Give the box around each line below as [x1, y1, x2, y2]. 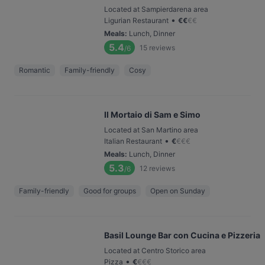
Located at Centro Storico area [104, 246, 206, 255]
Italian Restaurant [104, 137, 162, 146]
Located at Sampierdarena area [104, 5, 208, 14]
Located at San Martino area [104, 125, 198, 134]
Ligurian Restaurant [104, 16, 169, 25]
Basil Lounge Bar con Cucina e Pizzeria [104, 230, 260, 240]
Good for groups [83, 186, 136, 195]
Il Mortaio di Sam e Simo [104, 109, 201, 119]
